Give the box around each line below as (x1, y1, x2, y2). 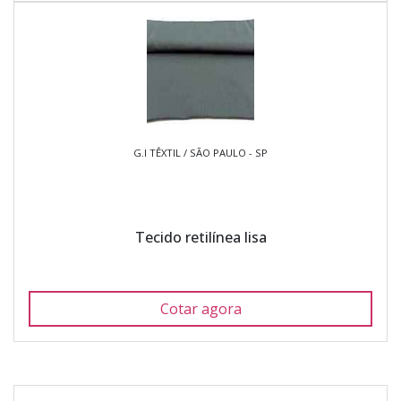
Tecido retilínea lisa (134, 227, 267, 247)
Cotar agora (159, 299, 242, 319)
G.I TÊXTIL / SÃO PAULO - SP (133, 146, 268, 159)
